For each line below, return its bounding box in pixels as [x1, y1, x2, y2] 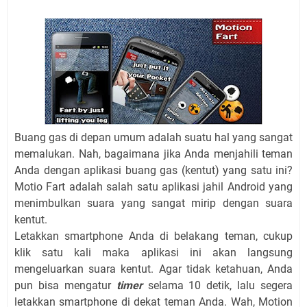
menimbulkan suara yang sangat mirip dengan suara [14, 197, 293, 210]
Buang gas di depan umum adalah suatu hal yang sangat [14, 131, 293, 145]
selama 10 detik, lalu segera [142, 279, 293, 293]
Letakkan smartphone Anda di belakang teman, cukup [14, 230, 293, 243]
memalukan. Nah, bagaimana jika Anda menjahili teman [14, 147, 293, 161]
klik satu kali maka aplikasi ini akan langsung [14, 246, 293, 260]
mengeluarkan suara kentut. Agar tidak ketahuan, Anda [14, 262, 293, 276]
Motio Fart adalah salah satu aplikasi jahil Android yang [14, 180, 293, 194]
